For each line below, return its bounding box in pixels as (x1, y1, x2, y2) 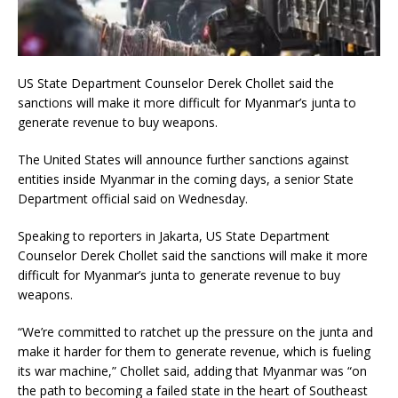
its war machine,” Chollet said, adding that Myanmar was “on (18, 362, 367, 379)
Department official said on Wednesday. (18, 189, 248, 207)
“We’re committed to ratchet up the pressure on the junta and (18, 322, 373, 340)
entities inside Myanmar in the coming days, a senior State (18, 170, 354, 187)
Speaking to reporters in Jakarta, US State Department (18, 227, 330, 244)
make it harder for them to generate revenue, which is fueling (18, 342, 370, 360)
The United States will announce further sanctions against (18, 150, 349, 168)
